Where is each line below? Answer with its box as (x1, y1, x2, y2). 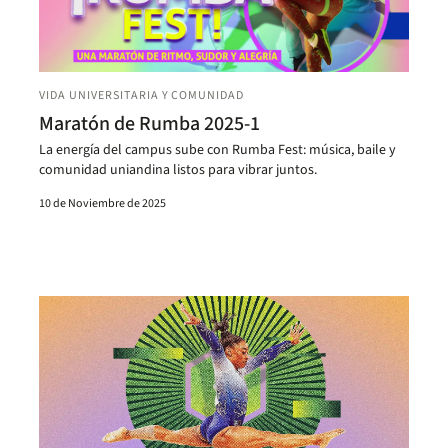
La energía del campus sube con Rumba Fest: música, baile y (39, 139, 397, 160)
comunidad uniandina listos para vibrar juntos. (39, 159, 318, 180)
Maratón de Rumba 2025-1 (39, 109, 261, 138)
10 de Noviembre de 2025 (39, 194, 167, 212)
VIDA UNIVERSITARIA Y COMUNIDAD (39, 86, 245, 104)
